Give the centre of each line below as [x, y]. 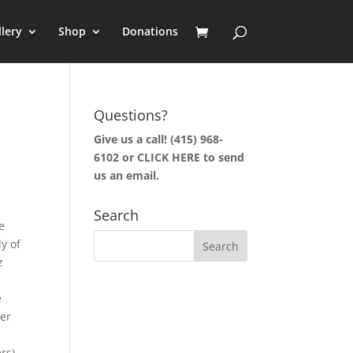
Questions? [131, 115]
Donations [150, 31]
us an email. [127, 175]
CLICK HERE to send [191, 157]
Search [117, 215]
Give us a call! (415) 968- [159, 139]
